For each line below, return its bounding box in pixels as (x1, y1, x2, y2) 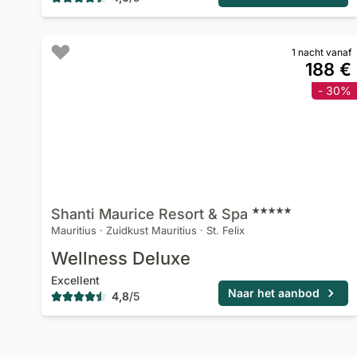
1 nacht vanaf (292, 46, 352, 58)
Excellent (51, 273, 100, 287)
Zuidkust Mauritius (106, 224, 197, 237)
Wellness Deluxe (51, 248, 190, 269)
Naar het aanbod (228, 286, 320, 300)
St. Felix (206, 224, 245, 237)
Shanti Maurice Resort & (51, 206, 218, 222)
